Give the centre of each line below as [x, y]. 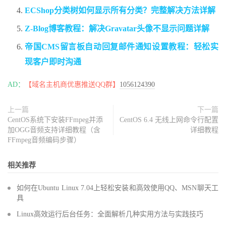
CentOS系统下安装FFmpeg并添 [55, 120]
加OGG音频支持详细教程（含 [54, 130]
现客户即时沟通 [53, 62]
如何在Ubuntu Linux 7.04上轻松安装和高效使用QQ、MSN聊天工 [118, 188]
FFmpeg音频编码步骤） [44, 140]
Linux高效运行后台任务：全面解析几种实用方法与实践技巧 [110, 214]
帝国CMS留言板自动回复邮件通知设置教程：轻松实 [122, 47]
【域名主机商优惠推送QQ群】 [72, 85]
